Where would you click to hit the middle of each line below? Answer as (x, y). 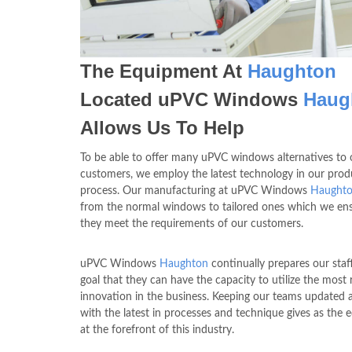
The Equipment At (164, 71)
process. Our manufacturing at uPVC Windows (195, 191)
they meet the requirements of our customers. (192, 224)
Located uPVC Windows (192, 99)
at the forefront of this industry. (157, 330)
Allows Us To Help (162, 128)
